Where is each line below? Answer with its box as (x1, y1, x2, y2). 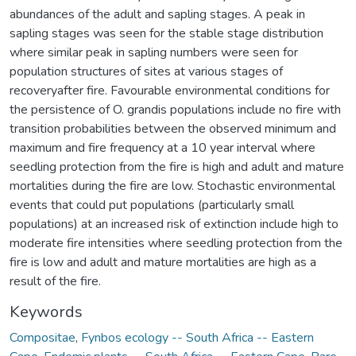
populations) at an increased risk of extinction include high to (10, 215, 339, 233)
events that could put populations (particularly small (10, 195, 294, 214)
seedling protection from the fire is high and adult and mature (10, 157, 344, 176)
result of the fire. (10, 272, 101, 290)
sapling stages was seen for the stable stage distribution (10, 24, 323, 42)
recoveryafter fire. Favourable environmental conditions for (10, 81, 330, 99)
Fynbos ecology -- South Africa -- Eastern (81, 328, 314, 346)
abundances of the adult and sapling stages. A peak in (10, 5, 305, 23)
